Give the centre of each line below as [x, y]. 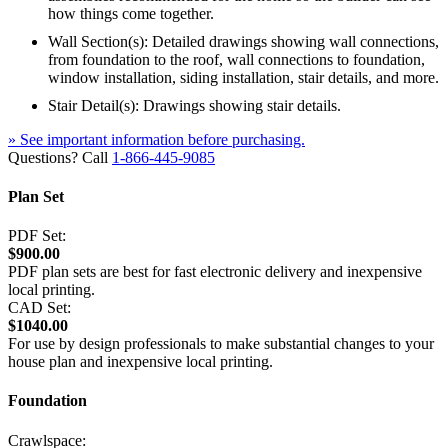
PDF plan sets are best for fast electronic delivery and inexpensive [215, 272]
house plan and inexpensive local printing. [140, 362]
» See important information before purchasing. [156, 139]
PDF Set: [37, 236]
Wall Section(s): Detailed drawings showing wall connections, [243, 41]
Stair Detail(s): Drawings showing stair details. [194, 105]
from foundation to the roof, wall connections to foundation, [236, 59]
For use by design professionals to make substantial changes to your [221, 344]
